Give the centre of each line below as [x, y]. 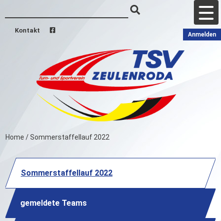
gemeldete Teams [54, 203]
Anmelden [202, 35]
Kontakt [27, 30]
